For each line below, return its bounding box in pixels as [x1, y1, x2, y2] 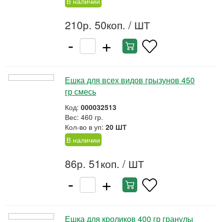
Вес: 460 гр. [65, 112, 103, 122]
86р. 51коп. [65, 156, 119, 171]
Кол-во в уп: [65, 122, 106, 132]
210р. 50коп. [65, 17, 125, 32]
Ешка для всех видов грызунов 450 [65, 74, 195, 86]
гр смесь [65, 86, 96, 97]
